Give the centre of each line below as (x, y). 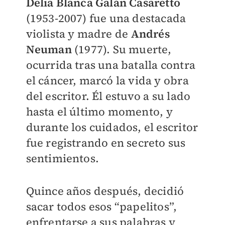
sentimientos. (63, 158)
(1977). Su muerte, (123, 49)
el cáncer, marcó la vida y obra (107, 80)
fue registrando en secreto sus (106, 143)
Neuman (50, 49)
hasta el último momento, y (99, 111)
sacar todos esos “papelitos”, (101, 206)
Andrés (150, 34)
